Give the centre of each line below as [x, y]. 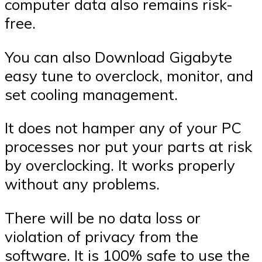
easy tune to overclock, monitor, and [129, 75]
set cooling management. [91, 94]
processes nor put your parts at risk [128, 146]
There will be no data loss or [103, 217]
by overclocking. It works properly [120, 165]
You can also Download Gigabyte [118, 56]
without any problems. [82, 184]
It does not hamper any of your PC [123, 128]
